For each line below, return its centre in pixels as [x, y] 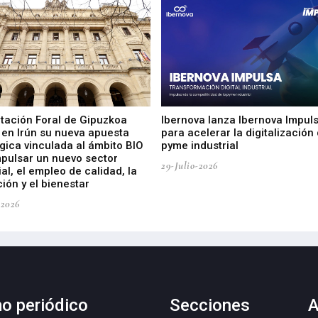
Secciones [210, 306]
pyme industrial [200, 146]
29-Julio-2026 [190, 166]
